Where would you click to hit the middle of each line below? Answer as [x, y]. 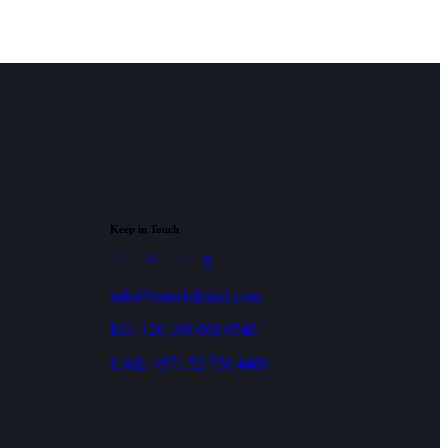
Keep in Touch [144, 228]
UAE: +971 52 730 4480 [189, 363]
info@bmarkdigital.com [184, 295]
